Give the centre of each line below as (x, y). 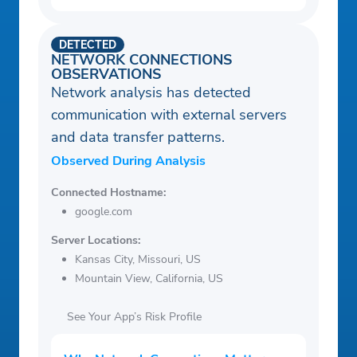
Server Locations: (96, 241)
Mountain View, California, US (149, 279)
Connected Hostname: (108, 193)
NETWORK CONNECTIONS (141, 60)
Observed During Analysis (128, 161)
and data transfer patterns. (138, 137)
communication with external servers (169, 115)
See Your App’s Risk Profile (134, 317)
